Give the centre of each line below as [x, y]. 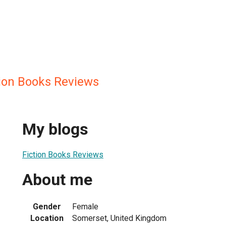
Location [47, 218]
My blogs [55, 129]
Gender [47, 206]
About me [57, 180]
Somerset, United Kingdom [119, 218]
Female [85, 206]
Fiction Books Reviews [63, 154]
